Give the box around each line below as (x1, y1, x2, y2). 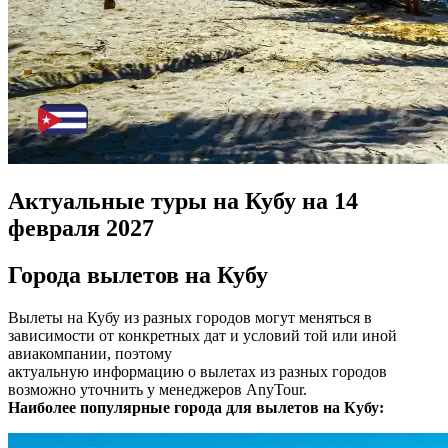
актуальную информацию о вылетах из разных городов (8, 362, 387, 380)
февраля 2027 (8, 215, 154, 242)
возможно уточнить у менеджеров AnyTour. (8, 380, 307, 398)
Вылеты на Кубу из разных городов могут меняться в (8, 308, 372, 326)
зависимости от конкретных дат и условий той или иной (8, 326, 397, 344)
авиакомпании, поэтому (8, 344, 172, 362)
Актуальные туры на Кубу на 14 (8, 188, 358, 215)
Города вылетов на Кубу (8, 262, 268, 289)
